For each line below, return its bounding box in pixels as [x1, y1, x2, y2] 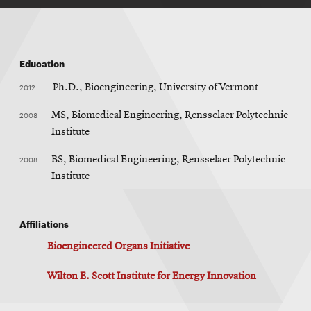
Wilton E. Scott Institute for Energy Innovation [47, 271, 256, 282]
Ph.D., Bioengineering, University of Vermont [53, 82, 258, 93]
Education [19, 57, 65, 69]
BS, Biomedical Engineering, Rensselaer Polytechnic [51, 154, 285, 165]
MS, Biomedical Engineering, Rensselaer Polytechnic [51, 110, 288, 121]
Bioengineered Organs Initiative [47, 241, 190, 252]
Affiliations [19, 217, 69, 230]
